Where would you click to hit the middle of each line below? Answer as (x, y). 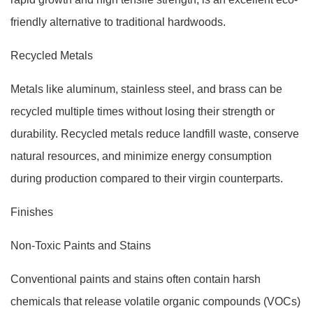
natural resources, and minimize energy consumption (141, 156)
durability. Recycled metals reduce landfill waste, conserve (155, 134)
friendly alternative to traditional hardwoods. (118, 22)
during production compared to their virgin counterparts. (147, 179)
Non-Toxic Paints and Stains (81, 246)
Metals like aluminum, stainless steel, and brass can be (146, 89)
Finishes (32, 212)
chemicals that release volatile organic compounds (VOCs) (155, 301)
